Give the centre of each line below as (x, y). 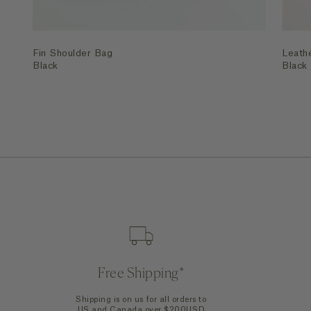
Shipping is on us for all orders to (141, 300)
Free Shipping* (141, 274)
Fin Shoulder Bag (73, 53)
